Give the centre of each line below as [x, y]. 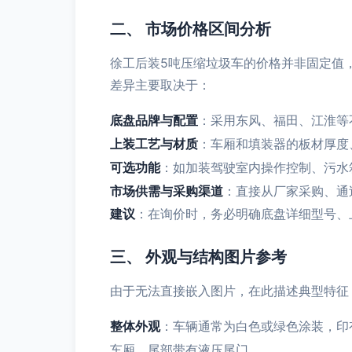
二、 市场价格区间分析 [191, 29]
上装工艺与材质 [154, 144]
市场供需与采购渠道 [167, 191]
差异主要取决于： [160, 85]
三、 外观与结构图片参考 [198, 257]
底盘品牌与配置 [154, 120]
